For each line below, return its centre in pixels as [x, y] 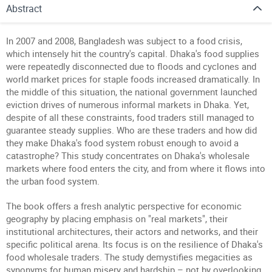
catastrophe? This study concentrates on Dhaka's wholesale [128, 155]
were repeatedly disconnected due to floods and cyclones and [131, 66]
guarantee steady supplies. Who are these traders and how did [131, 130]
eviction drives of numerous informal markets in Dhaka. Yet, [127, 104]
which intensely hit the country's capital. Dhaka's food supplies [133, 53]
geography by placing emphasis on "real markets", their [117, 219]
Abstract [24, 8]
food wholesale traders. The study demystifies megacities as [129, 257]
